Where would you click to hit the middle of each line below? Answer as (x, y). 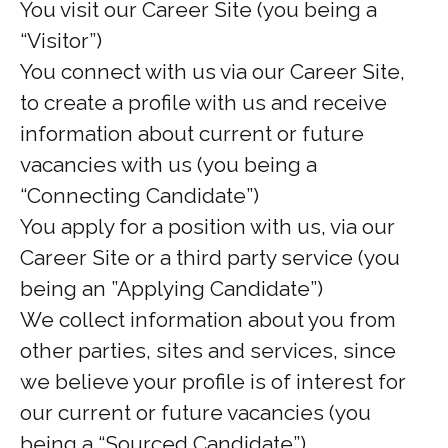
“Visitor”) (61, 40)
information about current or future (192, 133)
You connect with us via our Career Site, (212, 71)
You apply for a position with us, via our (207, 226)
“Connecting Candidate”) (139, 195)
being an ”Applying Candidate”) (171, 288)
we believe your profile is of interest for (213, 381)
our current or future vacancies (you (195, 412)
